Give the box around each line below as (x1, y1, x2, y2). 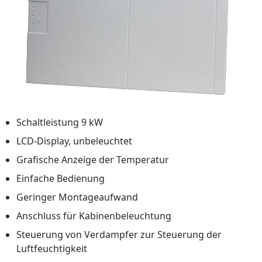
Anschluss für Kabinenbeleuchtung (16, 209, 171, 223)
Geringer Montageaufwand (16, 191, 138, 204)
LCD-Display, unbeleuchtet (16, 135, 132, 148)
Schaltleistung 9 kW (16, 116, 103, 129)
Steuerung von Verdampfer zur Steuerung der (16, 228, 222, 242)
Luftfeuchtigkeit (16, 242, 87, 256)
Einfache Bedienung (16, 172, 105, 185)
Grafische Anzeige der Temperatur (16, 153, 169, 167)
